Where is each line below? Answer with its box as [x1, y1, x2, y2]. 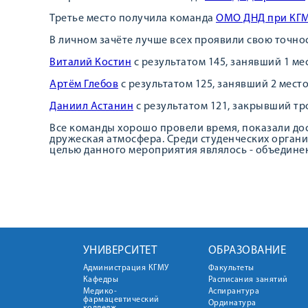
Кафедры [82, 276, 118, 284]
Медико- [82, 287, 117, 296]
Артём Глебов [49, 79, 118, 90]
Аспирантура [208, 287, 259, 296]
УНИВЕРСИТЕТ [82, 245, 157, 256]
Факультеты [208, 264, 254, 272]
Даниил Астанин [49, 101, 133, 112]
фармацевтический [82, 296, 159, 304]
